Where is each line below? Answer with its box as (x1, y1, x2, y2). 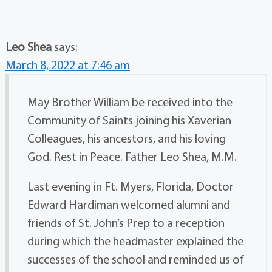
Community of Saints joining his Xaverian (27, 112, 231, 128)
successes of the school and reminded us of (27, 251, 244, 267)
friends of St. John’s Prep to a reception (27, 215, 225, 231)
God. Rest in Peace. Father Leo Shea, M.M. (27, 149, 237, 165)
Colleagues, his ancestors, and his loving (27, 131, 226, 146)
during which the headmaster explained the (27, 233, 243, 249)
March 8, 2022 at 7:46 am (5, 57, 130, 73)
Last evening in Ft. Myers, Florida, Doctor (27, 178, 234, 194)
